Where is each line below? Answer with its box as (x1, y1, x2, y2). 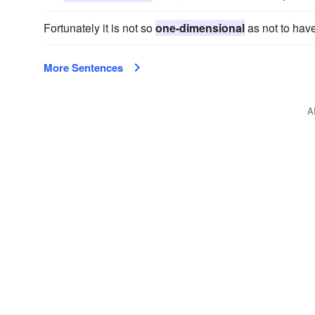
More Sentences (44, 60, 123, 75)
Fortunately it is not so (44, 20, 155, 36)
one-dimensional (155, 20, 245, 36)
